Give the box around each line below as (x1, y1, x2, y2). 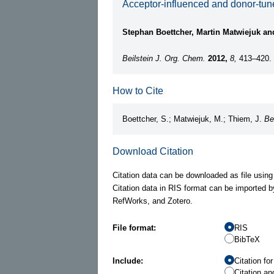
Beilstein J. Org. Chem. (122, 53, 206, 63)
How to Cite (113, 85, 163, 96)
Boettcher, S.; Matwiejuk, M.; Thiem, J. (122, 114, 264, 124)
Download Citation (113, 146, 193, 157)
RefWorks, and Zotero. (113, 196, 193, 206)
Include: (113, 256, 143, 265)
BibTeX (234, 234, 260, 244)
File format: (113, 223, 156, 232)
